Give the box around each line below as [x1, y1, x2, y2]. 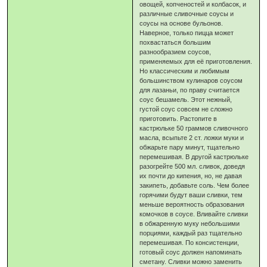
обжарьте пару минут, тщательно [139, 144, 240, 151]
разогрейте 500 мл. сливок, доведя [139, 163, 246, 170]
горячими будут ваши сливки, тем [139, 191, 243, 199]
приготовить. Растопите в [139, 115, 218, 123]
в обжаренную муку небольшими [139, 220, 240, 228]
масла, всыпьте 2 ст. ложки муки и [139, 134, 244, 142]
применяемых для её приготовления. [139, 58, 253, 66]
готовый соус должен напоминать [139, 249, 243, 256]
